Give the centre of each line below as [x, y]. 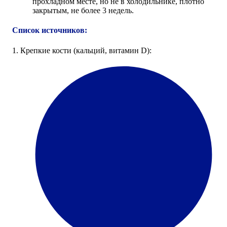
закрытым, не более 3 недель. [83, 11]
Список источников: [50, 30]
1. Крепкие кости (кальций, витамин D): [82, 50]
